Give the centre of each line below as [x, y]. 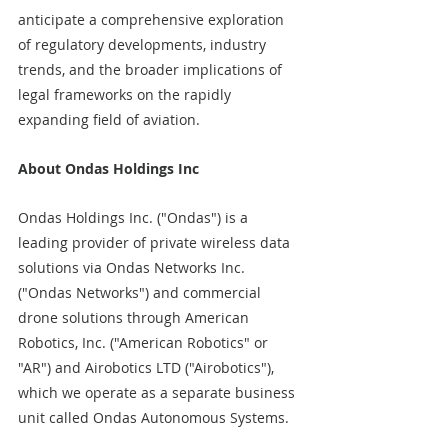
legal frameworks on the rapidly [126, 94]
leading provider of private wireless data [156, 242]
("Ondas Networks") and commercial [141, 292]
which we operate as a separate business [158, 392]
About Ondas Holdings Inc [108, 168]
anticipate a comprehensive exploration [153, 19]
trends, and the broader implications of [152, 69]
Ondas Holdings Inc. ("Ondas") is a [135, 217]
